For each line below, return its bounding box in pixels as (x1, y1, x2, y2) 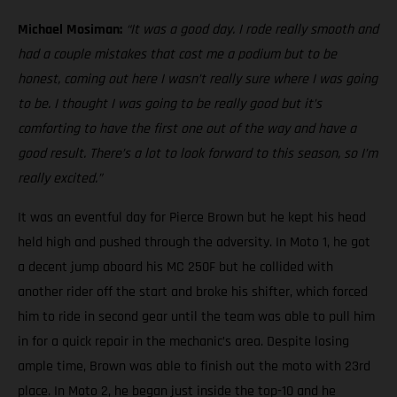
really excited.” (18, 168, 102, 188)
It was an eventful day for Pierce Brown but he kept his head (18, 207, 366, 227)
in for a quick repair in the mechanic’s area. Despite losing (18, 331, 349, 351)
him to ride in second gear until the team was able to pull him (18, 307, 375, 326)
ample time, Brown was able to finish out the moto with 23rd (18, 356, 370, 376)
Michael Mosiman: (18, 19, 122, 39)
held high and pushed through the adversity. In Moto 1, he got (18, 232, 370, 252)
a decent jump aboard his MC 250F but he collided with (18, 257, 333, 276)
